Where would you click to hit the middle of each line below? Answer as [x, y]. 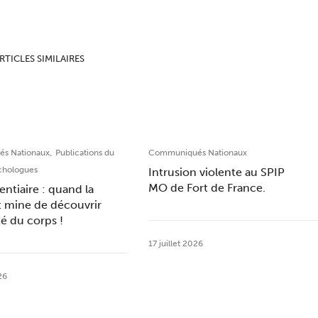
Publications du [85, 153]
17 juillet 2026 [175, 243]
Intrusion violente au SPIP [216, 172]
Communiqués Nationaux [197, 153]
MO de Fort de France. [207, 188]
